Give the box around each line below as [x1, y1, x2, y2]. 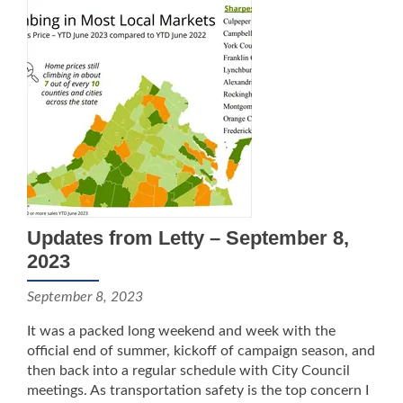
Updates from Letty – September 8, [27, 227, 349, 249]
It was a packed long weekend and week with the [27, 324, 336, 338]
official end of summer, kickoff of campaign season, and [27, 344, 375, 358]
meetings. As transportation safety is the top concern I [27, 383, 369, 398]
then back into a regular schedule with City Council [27, 363, 350, 378]
